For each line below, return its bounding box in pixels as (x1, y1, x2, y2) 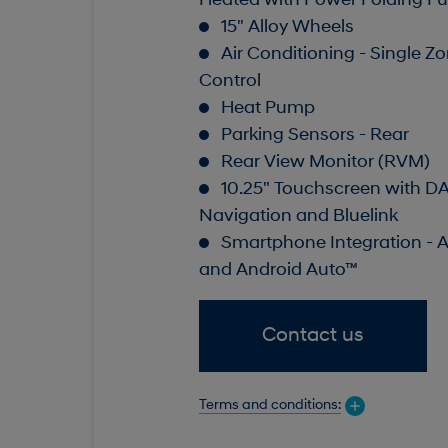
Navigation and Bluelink (198, 207, 398, 227)
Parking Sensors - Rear (220, 126, 409, 146)
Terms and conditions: (198, 397, 341, 413)
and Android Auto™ (198, 261, 358, 281)
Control (198, 72, 261, 92)
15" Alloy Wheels (220, 18, 354, 38)
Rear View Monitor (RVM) (220, 153, 430, 173)
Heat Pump (220, 99, 315, 119)
